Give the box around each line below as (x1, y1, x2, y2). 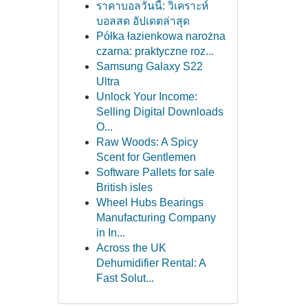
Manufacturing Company (96, 212, 216, 223)
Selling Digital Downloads (96, 106, 223, 118)
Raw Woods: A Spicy (96, 136, 198, 148)
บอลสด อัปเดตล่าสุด (96, 15, 190, 27)
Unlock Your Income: (96, 91, 197, 102)
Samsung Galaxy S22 (96, 60, 203, 72)
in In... (96, 227, 125, 239)
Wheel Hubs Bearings (96, 197, 203, 208)
